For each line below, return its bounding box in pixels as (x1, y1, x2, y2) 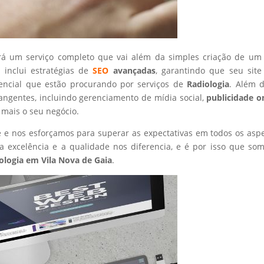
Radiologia (187, 78, 230, 90)
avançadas (108, 64, 156, 76)
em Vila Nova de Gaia (24, 154, 113, 166)
